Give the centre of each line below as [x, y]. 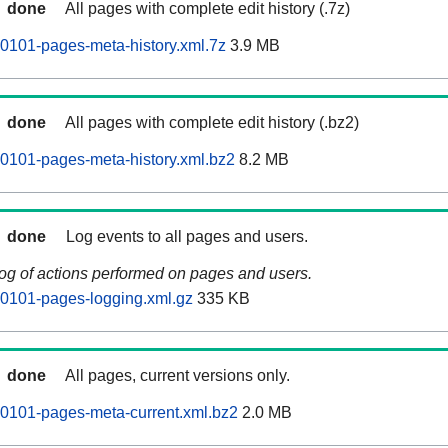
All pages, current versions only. [177, 376]
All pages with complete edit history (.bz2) [212, 123]
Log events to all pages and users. [187, 237]
